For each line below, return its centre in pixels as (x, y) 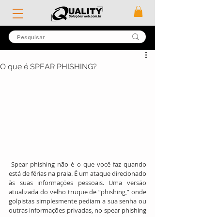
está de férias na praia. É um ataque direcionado (77, 174)
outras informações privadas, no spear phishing (77, 210)
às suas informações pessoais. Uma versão (77, 183)
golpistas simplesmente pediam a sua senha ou (77, 201)
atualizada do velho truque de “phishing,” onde (77, 192)
